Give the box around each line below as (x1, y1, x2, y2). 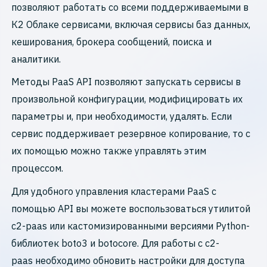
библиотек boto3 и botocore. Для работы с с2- (11, 237, 220, 249)
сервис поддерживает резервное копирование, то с (11, 128, 251, 140)
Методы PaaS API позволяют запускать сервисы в (11, 76, 241, 88)
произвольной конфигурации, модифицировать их (11, 93, 243, 105)
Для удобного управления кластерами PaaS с (11, 185, 217, 197)
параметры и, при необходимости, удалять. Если (11, 110, 232, 123)
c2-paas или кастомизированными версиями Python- (11, 219, 250, 232)
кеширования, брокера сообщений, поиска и (11, 35, 212, 48)
